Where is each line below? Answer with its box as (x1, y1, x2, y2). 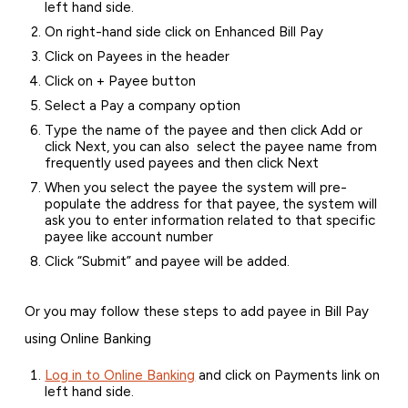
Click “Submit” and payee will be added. (45, 253, 291, 270)
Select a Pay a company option (45, 97, 241, 115)
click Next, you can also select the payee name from (45, 138, 378, 156)
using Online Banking (24, 330, 151, 347)
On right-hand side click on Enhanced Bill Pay (45, 24, 324, 41)
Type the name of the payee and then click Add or (45, 122, 363, 139)
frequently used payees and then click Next (45, 155, 320, 172)
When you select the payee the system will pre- (45, 179, 348, 197)
